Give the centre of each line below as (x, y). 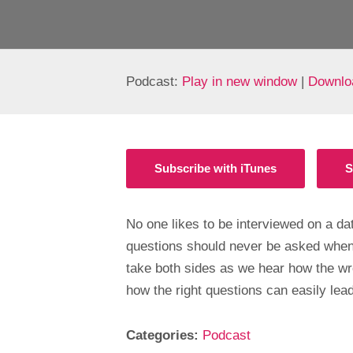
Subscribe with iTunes (216, 169)
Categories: (164, 336)
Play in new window (240, 82)
